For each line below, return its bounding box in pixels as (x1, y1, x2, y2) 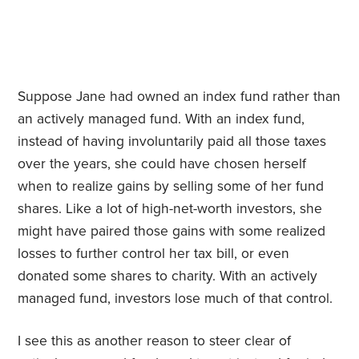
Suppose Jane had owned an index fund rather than (18, 88, 341, 106)
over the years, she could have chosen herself (18, 155, 307, 173)
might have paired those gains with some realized (18, 223, 326, 240)
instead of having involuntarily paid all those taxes (18, 133, 327, 151)
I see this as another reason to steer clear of (18, 333, 292, 350)
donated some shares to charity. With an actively (18, 268, 318, 285)
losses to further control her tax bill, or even (18, 245, 290, 263)
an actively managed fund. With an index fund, (18, 111, 305, 128)
